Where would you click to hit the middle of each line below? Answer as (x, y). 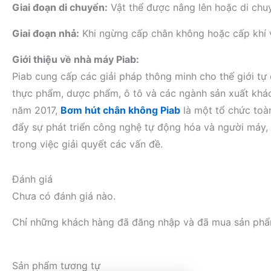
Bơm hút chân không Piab (120, 110)
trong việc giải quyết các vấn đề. (87, 144)
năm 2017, (36, 110)
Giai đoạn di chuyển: (60, 7)
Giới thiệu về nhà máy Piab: (76, 59)
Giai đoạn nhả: (46, 33)
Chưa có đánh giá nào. (64, 196)
